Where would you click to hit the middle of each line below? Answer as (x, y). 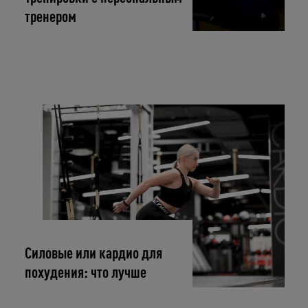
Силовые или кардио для (94, 254)
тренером (51, 17)
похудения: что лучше (86, 274)
